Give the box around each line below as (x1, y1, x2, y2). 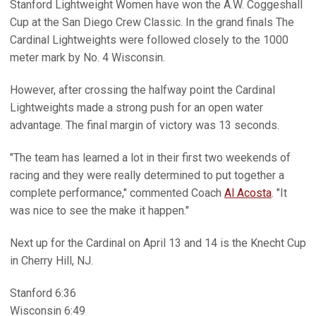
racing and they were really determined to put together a (10, 169, 284, 182)
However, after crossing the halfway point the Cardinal (10, 83, 275, 97)
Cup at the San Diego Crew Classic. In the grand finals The (10, 16, 294, 29)
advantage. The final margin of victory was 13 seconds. (10, 119, 279, 132)
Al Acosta (224, 186, 272, 200)
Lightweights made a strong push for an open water (10, 101, 263, 114)
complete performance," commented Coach (10, 186, 224, 200)
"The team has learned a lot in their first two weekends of (10, 151, 291, 164)
